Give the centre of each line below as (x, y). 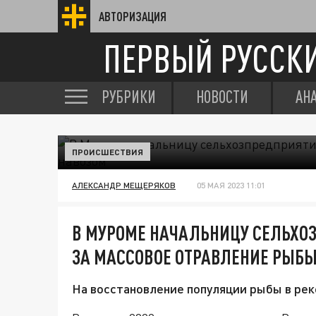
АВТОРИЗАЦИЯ (133, 16)
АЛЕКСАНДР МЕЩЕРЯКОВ (124, 185)
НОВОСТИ (222, 97)
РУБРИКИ (129, 97)
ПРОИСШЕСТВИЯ (108, 152)
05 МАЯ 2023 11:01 (231, 185)
